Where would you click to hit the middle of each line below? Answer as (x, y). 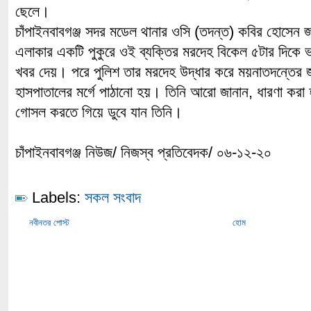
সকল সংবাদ (113, 197)
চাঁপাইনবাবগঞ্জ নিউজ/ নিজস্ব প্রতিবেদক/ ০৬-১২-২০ (143, 152)
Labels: (56, 197)
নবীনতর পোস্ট (49, 222)
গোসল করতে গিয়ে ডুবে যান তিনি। (99, 112)
